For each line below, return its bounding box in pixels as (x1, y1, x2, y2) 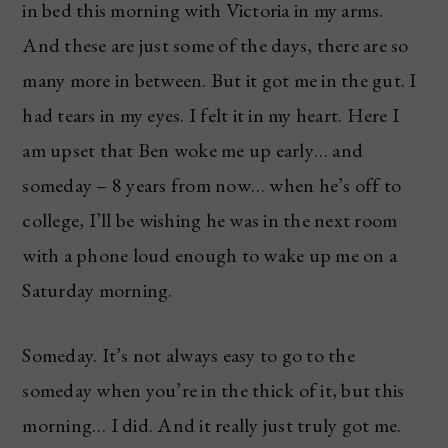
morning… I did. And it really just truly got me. (22, 412, 402, 439)
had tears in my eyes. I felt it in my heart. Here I (22, 102, 400, 129)
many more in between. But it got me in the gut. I (22, 67, 417, 94)
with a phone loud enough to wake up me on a (22, 242, 398, 269)
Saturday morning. (22, 277, 173, 304)
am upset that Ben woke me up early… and (22, 137, 364, 164)
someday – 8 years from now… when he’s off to (22, 172, 402, 199)
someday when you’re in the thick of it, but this (22, 377, 405, 404)
